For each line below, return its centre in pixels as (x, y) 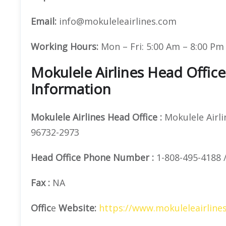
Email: (45, 21)
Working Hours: (65, 46)
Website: (77, 208)
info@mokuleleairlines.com (118, 21)
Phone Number (116, 157)
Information (71, 89)
